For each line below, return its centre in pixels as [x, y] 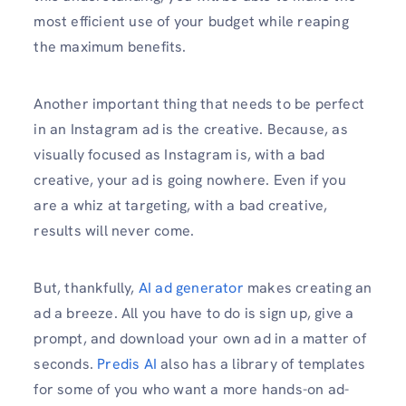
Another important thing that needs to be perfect [199, 104]
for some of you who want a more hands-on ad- [192, 390]
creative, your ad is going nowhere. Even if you [190, 180]
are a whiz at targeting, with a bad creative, [181, 206]
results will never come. [114, 231]
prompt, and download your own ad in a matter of [200, 339]
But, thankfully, [86, 288]
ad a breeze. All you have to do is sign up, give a [194, 314]
